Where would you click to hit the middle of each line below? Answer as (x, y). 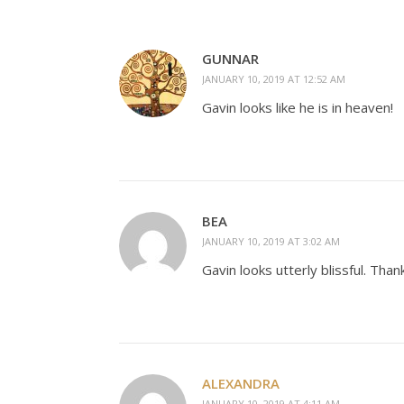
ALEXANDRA (241, 383)
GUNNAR (230, 58)
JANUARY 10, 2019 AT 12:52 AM (274, 78)
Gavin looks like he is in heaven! (298, 107)
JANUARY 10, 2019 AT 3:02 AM (271, 241)
